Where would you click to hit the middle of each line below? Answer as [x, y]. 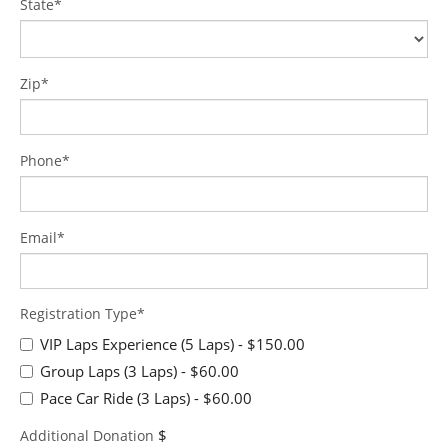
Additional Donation [87, 436]
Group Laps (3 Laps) [108, 371]
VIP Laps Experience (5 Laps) [137, 344]
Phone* [45, 161]
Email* [42, 238]
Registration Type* [82, 314]
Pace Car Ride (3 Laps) [115, 398]
